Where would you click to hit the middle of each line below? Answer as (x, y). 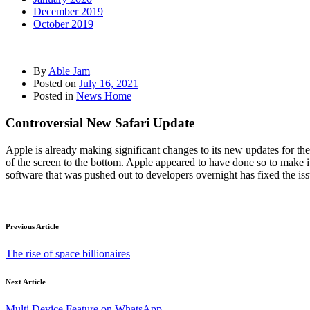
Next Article (26, 281)
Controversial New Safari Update (100, 122)
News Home (104, 96)
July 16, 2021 (109, 84)
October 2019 (63, 24)
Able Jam (69, 71)
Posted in (55, 96)
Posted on (56, 84)
